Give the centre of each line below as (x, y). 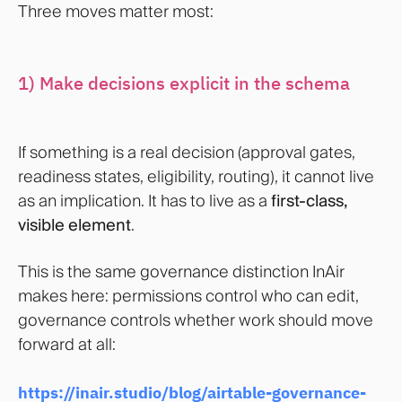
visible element (74, 224)
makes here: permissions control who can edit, (188, 295)
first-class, (309, 200)
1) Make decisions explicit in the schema (184, 83)
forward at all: (67, 344)
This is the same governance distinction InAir (181, 271)
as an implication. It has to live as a (144, 200)
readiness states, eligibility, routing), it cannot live (196, 176)
